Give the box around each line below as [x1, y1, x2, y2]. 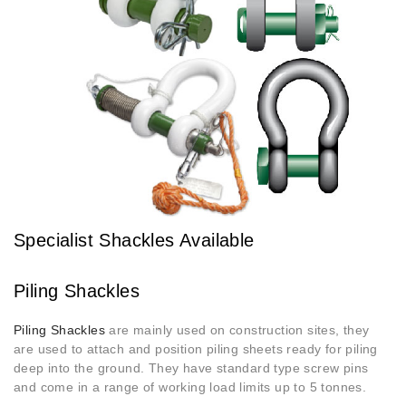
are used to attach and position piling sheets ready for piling [14, 342, 378, 357]
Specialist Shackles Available [14, 230, 255, 251]
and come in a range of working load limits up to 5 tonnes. [14, 380, 367, 395]
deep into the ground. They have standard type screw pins [14, 361, 369, 376]
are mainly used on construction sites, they [105, 323, 370, 338]
